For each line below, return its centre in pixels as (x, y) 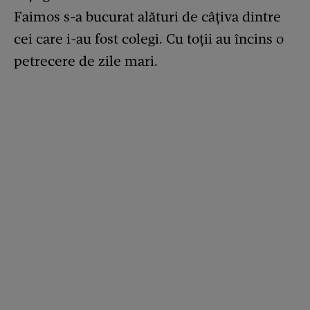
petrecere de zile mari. (86, 61)
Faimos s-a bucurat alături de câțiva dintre (147, 17)
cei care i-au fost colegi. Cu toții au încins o (149, 39)
